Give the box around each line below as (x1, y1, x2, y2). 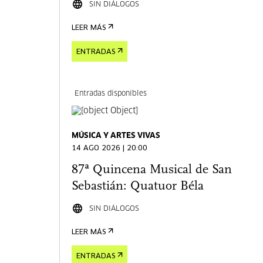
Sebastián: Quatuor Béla (72, 180, 204, 193)
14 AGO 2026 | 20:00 (72, 145, 148, 152)
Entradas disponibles (75, 90, 147, 97)
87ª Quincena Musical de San (72, 163, 232, 177)
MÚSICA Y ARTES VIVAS (72, 132, 161, 140)
